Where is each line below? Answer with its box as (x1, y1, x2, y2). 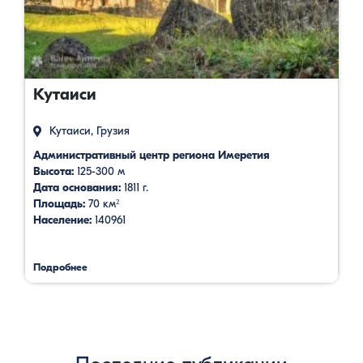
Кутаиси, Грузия (46, 123, 130, 138)
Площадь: (33, 196, 85, 211)
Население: (33, 212, 92, 227)
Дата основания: (33, 180, 121, 194)
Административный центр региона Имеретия (33, 147, 270, 162)
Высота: (33, 164, 74, 178)
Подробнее (33, 260, 88, 273)
